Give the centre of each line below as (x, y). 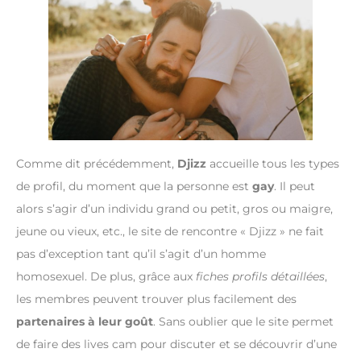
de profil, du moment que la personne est (134, 186)
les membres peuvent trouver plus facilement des (156, 299)
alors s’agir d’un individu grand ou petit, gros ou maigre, (174, 208)
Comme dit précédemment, (97, 163)
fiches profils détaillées (260, 276)
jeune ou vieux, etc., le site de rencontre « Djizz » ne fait (170, 231)
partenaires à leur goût (85, 321)
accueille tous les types (273, 163)
